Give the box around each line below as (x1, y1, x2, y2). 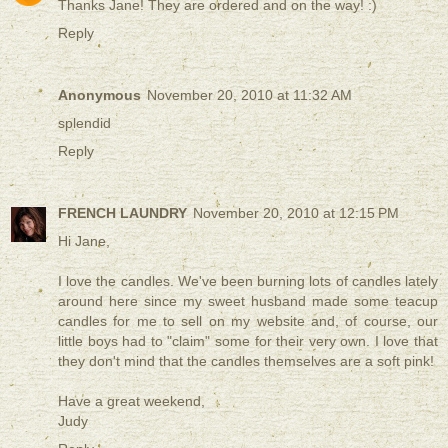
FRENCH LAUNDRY (58, 205, 187, 222)
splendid (58, 115, 111, 132)
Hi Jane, (58, 233, 110, 250)
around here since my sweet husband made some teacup (58, 293, 438, 310)
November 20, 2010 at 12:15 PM (193, 205, 399, 222)
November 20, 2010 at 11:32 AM (147, 87, 352, 104)
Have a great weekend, (58, 393, 205, 410)
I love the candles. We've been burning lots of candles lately (58, 273, 438, 290)
